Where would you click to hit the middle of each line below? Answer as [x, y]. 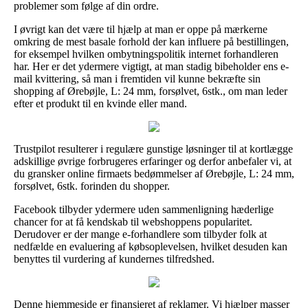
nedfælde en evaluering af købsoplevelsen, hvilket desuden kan [151, 246]
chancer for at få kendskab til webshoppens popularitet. [133, 221]
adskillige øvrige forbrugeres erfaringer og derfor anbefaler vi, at [153, 161]
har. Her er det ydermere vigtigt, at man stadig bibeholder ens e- [151, 66]
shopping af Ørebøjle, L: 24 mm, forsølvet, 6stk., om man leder [151, 91]
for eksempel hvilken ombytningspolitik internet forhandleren [146, 54]
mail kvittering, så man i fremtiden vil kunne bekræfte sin [137, 78]
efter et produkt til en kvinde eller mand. [100, 103]
